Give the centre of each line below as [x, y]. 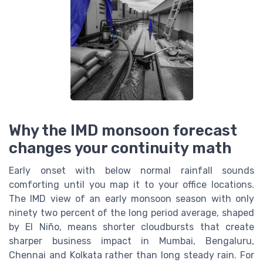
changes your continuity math [120, 148]
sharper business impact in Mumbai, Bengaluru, [131, 241]
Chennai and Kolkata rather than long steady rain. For [131, 255]
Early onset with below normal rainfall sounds [131, 170]
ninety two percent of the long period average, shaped [131, 213]
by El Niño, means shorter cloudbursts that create [131, 227]
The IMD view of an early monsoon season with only [131, 198]
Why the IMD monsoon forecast [123, 130]
